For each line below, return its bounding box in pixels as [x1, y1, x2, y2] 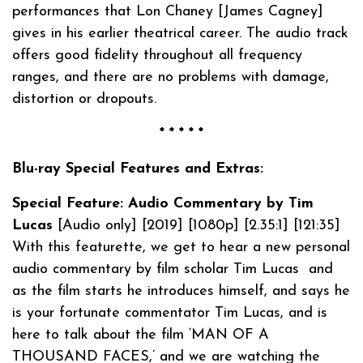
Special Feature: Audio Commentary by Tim [12, 195, 314, 211]
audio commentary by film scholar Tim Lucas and [12, 261, 333, 277]
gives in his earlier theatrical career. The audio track [12, 25, 348, 41]
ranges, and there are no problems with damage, [12, 69, 329, 85]
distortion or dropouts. [12, 91, 156, 107]
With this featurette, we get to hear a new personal [12, 239, 350, 255]
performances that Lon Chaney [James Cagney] [12, 3, 323, 19]
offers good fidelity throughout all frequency [12, 47, 302, 63]
